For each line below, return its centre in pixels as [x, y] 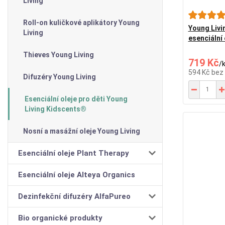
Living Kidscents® [55, 109]
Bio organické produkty [60, 218]
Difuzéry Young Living [60, 77]
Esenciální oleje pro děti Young [76, 99]
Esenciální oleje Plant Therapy [74, 153]
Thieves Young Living [59, 54]
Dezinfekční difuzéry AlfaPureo [74, 196]
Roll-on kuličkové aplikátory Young [81, 22]
